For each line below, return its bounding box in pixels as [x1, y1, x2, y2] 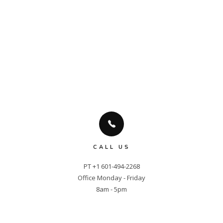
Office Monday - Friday [78, 173, 145, 183]
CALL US [93, 143, 130, 151]
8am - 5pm [96, 185, 127, 194]
